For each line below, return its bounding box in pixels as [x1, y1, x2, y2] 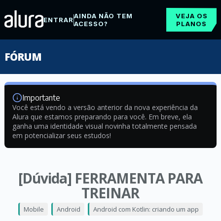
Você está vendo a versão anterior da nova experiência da [12, 103, 198, 112]
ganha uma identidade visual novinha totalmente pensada [12, 121, 197, 131]
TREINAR [81, 184, 140, 202]
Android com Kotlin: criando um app [93, 205, 199, 214]
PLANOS [176, 20, 207, 28]
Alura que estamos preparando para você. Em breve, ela [12, 112, 192, 121]
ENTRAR [43, 16, 74, 24]
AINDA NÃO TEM [74, 12, 133, 20]
